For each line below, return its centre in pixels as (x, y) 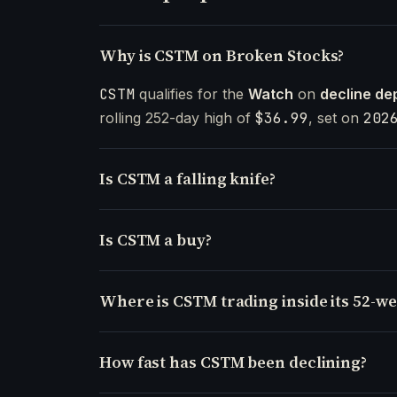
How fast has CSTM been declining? (234, 362)
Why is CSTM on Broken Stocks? (222, 56)
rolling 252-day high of (177, 118)
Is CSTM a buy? (156, 240)
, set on (336, 118)
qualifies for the (191, 94)
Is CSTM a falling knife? (187, 179)
